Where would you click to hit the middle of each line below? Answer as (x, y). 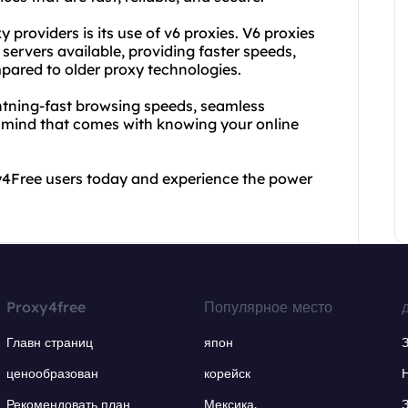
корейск (227, 373)
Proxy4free (46, 307)
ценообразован (53, 373)
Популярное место (268, 307)
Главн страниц (50, 342)
